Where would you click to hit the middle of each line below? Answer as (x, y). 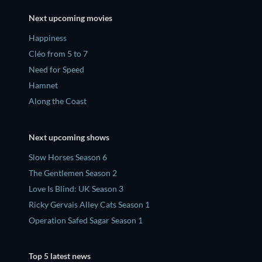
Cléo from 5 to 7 (58, 54)
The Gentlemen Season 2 (73, 173)
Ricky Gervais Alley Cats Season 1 (89, 204)
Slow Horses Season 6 (68, 157)
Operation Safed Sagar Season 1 (86, 220)
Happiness (48, 38)
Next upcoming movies (70, 18)
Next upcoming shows (69, 137)
